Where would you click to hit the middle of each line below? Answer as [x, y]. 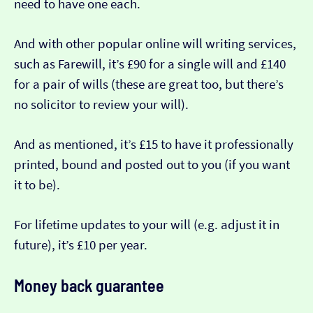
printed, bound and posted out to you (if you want [152, 165]
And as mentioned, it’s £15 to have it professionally [154, 145]
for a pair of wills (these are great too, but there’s [149, 85]
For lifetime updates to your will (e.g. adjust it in [147, 225]
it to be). [37, 185]
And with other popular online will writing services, [155, 44]
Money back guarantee [89, 286]
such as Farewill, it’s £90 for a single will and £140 [150, 64]
